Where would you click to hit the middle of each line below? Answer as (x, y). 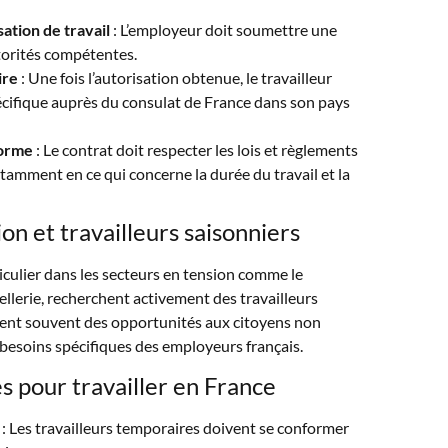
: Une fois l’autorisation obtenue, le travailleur (174, 77)
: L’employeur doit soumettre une (223, 29)
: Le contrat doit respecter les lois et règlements (195, 149)
